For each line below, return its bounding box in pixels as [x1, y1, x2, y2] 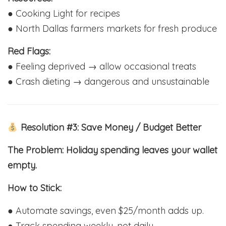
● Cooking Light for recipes [8, 8, 120, 20]
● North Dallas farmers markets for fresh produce [8, 23, 217, 35]
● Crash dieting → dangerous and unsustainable [8, 76, 209, 88]
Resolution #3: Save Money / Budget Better [18, 122, 201, 134]
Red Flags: [8, 45, 50, 58]
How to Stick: [8, 182, 62, 194]
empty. [8, 159, 37, 172]
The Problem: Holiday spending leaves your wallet [8, 144, 217, 156]
